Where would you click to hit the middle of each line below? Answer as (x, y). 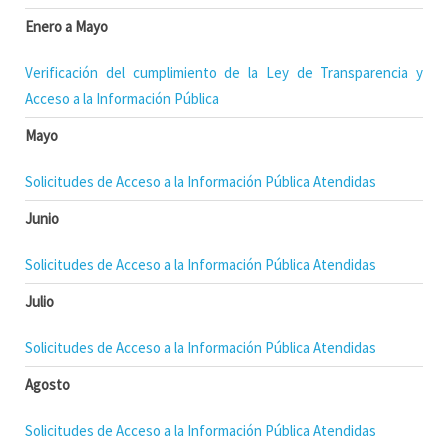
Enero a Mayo (66, 26)
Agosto (47, 384)
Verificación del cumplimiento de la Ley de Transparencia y (224, 72)
